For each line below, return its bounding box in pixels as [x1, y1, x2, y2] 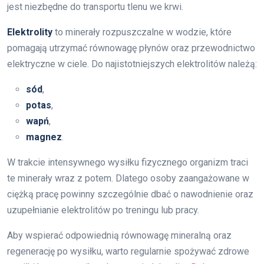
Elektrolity [7, 26, 52, 38]
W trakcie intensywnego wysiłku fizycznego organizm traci [7, 156, 248, 168]
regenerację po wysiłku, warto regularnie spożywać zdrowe [7, 245, 249, 257]
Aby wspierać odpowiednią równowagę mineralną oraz [7, 229, 232, 241]
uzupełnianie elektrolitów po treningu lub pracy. [7, 204, 199, 216]
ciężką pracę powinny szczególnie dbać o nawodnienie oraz [7, 188, 253, 200]
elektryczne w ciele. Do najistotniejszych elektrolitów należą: [7, 58, 257, 70]
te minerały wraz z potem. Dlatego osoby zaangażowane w [7, 172, 249, 184]
